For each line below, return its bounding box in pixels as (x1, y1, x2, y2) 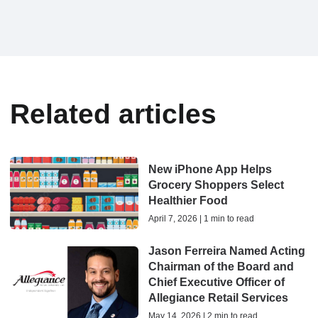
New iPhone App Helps (148, 163, 272, 175)
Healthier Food (148, 194, 228, 207)
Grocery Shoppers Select (148, 178, 284, 191)
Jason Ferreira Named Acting (148, 244, 305, 257)
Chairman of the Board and (148, 260, 294, 273)
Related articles (10, 99, 216, 130)
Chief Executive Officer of (148, 275, 285, 288)
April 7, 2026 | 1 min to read (148, 213, 254, 224)
